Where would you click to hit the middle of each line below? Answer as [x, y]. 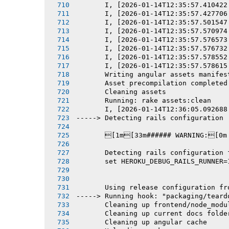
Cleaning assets [121, 91]
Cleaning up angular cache [142, 222]
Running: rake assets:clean [144, 100]
